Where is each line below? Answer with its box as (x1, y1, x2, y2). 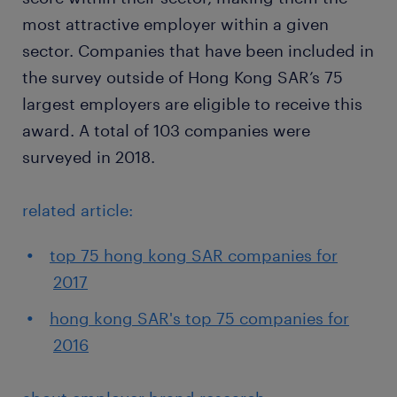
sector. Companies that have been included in (22, 41, 374, 61)
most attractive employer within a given (22, 14, 329, 35)
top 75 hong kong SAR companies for (50, 245, 338, 266)
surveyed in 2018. (22, 147, 155, 167)
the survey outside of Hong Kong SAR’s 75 (22, 67, 343, 88)
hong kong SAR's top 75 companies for (50, 308, 349, 329)
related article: (22, 200, 133, 221)
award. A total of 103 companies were (22, 121, 310, 141)
